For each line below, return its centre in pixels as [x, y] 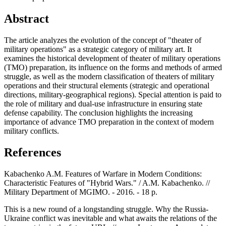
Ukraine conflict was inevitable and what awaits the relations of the [110, 218]
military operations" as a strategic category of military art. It [98, 49]
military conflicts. [32, 131]
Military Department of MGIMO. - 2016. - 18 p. [81, 192]
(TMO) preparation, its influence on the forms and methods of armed [113, 68]
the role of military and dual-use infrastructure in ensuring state [103, 104]
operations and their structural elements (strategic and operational [107, 86]
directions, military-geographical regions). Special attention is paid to [113, 95]
